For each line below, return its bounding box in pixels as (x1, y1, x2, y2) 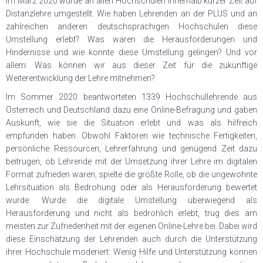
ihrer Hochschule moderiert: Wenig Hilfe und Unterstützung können (6, 247, 257, 257)
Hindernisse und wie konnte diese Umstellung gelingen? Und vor (6, 48, 257, 57)
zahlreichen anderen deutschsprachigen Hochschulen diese (6, 22, 257, 31)
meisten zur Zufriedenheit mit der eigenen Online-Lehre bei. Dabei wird (6, 221, 257, 231)
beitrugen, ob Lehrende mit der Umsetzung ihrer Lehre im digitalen (6, 157, 257, 166)
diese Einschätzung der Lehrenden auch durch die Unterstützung (6, 234, 257, 244)
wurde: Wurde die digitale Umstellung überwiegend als (6, 195, 257, 205)
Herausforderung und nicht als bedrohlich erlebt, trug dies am (6, 208, 257, 218)
